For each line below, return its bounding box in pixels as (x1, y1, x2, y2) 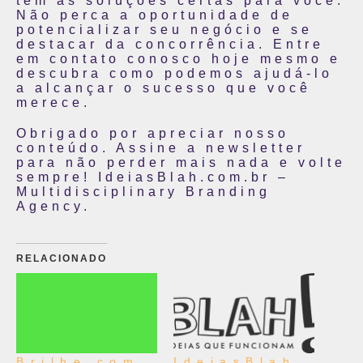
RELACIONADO (16, 253, 107, 264)
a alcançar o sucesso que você (16, 81, 311, 95)
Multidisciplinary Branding (16, 185, 271, 199)
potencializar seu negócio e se (16, 23, 313, 36)
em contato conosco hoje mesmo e (16, 52, 341, 66)
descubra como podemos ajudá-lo (16, 66, 333, 80)
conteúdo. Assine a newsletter (16, 141, 305, 155)
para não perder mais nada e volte (16, 156, 346, 169)
